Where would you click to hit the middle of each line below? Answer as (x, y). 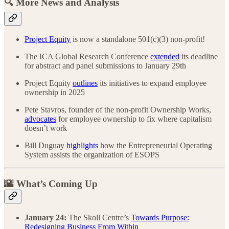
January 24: (45, 217)
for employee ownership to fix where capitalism (134, 119)
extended (165, 57)
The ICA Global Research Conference (87, 57)
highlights (82, 146)
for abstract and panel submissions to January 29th (105, 66)
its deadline (199, 57)
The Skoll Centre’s (99, 217)
